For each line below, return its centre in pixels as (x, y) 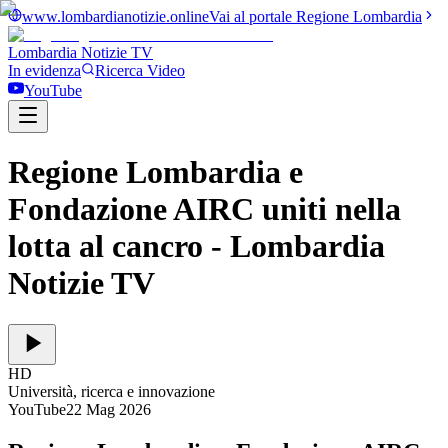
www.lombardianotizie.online (115, 16)
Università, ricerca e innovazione (111, 391)
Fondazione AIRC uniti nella (204, 209)
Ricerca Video (140, 70)
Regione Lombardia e (155, 172)
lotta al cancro (105, 246)
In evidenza (44, 70)
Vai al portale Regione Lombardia (315, 16)
